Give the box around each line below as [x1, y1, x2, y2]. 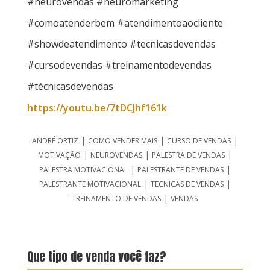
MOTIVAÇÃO [37, 150, 81, 161]
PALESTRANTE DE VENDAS [137, 165, 224, 175]
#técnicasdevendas [27, 80, 113, 93]
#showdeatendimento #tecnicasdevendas [27, 37, 216, 51]
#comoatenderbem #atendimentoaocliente [27, 16, 223, 30]
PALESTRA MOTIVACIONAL [39, 165, 128, 175]
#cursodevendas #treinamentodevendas [27, 58, 212, 72]
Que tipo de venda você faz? [27, 247, 166, 266]
